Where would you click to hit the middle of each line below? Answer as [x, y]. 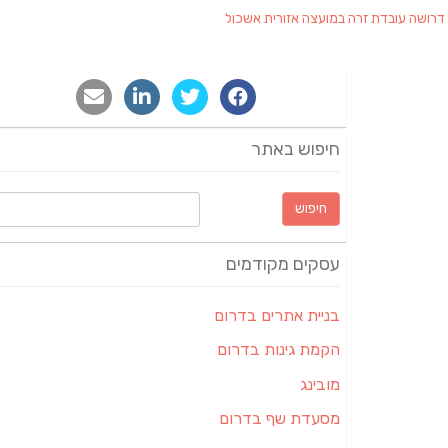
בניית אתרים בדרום [276, 315]
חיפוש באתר [295, 149]
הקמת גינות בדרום [278, 350]
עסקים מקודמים [282, 264]
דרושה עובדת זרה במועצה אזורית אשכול [335, 18]
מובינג [319, 384]
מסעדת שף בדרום [279, 419]
